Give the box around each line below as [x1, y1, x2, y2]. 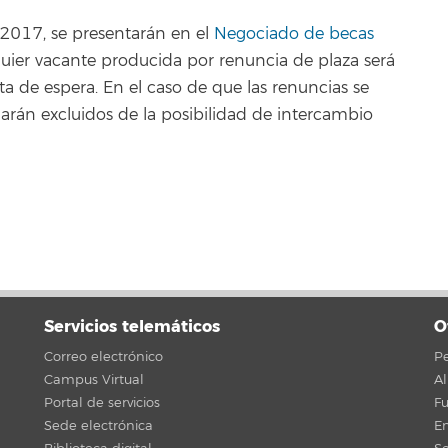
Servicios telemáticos [44, 316, 220, 337]
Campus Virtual [44, 372, 144, 388]
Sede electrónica [44, 418, 153, 434]
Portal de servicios [44, 395, 160, 411]
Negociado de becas [214, 24, 374, 44]
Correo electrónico [44, 349, 163, 365]
